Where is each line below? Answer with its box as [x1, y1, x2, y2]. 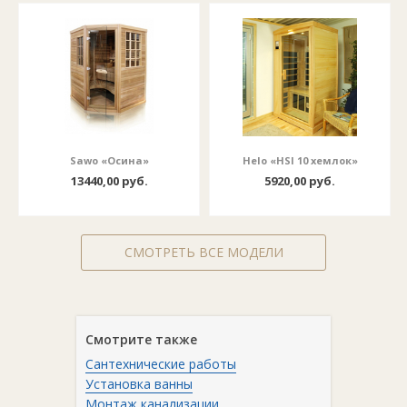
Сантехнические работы [85, 355, 236, 372]
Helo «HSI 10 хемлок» [242, 154, 358, 167]
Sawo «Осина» [69, 154, 149, 167]
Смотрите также [85, 331, 197, 348]
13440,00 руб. [70, 173, 148, 189]
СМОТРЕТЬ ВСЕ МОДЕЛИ [124, 243, 283, 261]
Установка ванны [85, 375, 193, 392]
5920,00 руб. [264, 173, 335, 189]
